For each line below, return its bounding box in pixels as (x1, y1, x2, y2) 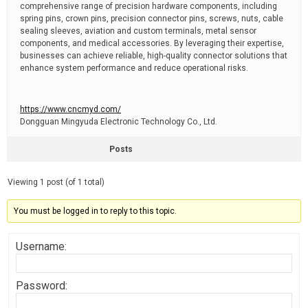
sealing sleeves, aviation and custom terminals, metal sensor (20, 26, 256, 36)
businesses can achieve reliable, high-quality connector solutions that (20, 51, 287, 60)
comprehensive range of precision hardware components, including (20, 1, 277, 11)
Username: (16, 240, 67, 253)
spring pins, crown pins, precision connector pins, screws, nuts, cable (20, 14, 283, 23)
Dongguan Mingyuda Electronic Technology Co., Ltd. (20, 117, 217, 126)
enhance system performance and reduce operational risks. (20, 63, 248, 73)
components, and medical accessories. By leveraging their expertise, (20, 38, 284, 48)
